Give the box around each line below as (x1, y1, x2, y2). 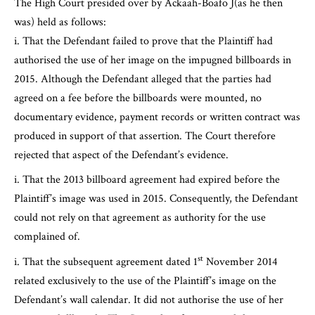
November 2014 (203, 254, 278, 269)
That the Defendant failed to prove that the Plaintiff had (22, 33, 273, 49)
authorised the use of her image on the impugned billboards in (14, 52, 291, 67)
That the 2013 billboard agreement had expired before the (22, 172, 280, 188)
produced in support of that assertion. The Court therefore (14, 128, 276, 143)
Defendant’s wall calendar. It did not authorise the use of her (14, 292, 283, 307)
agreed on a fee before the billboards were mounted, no (14, 90, 262, 105)
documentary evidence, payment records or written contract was (14, 109, 300, 124)
